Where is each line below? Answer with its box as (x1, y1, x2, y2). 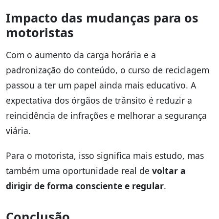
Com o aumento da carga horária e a (6, 49, 156, 61)
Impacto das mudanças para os (6, 9, 198, 26)
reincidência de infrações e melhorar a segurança (6, 109, 207, 122)
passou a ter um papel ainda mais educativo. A (6, 79, 196, 91)
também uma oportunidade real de (6, 164, 152, 176)
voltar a (152, 164, 186, 176)
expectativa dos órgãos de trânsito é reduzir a (6, 94, 192, 107)
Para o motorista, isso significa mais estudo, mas (6, 149, 204, 161)
